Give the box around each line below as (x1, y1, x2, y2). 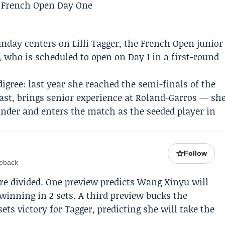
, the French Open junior (119, 37, 223, 50)
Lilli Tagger (72, 37, 120, 50)
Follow (184, 149, 207, 157)
